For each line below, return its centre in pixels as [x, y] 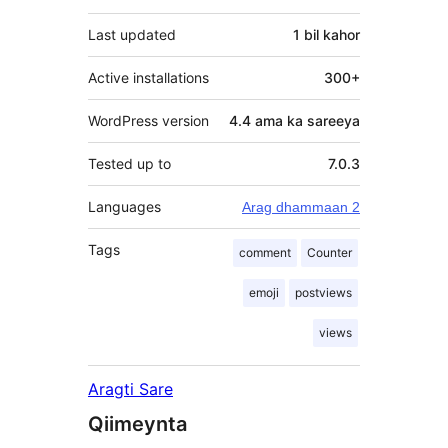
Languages [124, 206]
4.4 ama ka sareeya [294, 120]
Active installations [148, 77]
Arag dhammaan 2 [301, 206]
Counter [329, 252]
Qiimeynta [137, 423]
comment [265, 252]
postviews [323, 292]
